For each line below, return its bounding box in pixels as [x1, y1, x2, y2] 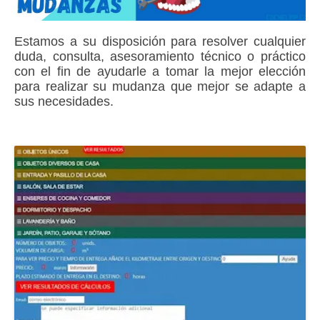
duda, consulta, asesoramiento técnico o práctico [14, 49, 306, 64]
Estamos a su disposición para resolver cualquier [14, 34, 306, 49]
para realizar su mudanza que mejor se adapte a [14, 79, 306, 94]
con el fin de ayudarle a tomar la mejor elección [14, 64, 306, 79]
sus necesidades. [14, 94, 114, 109]
